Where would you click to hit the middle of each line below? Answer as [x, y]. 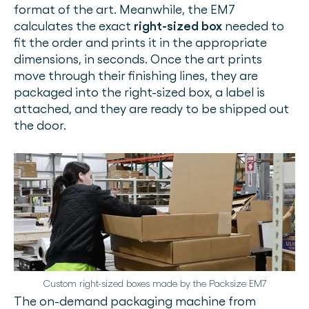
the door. [41, 126]
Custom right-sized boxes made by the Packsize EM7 [154, 283]
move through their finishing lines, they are [136, 76]
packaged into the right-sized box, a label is [139, 92]
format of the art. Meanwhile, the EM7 [124, 10]
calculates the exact [74, 26]
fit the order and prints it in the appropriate [140, 43]
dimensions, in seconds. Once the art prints [138, 59]
